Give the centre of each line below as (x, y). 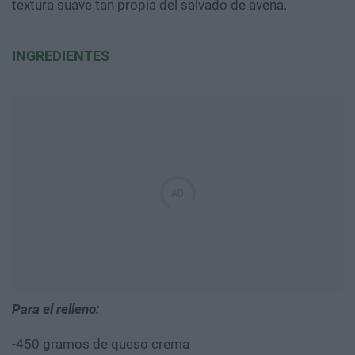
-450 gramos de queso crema (102, 344)
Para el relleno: (56, 309)
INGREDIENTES (61, 56)
